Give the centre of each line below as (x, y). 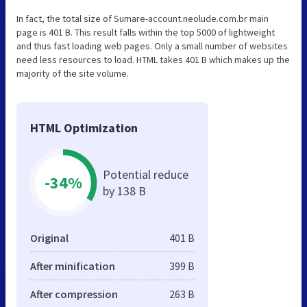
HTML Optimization (84, 128)
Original (49, 238)
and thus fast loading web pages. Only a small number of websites (152, 46)
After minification (73, 266)
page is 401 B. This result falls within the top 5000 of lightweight (146, 33)
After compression (74, 294)
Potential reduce (146, 175)
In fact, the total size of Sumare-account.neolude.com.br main (143, 19)
